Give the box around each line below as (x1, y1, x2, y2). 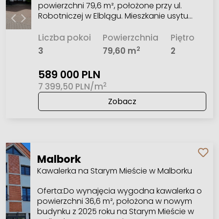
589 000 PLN (38, 67, 100, 82)
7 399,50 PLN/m (38, 81, 103, 93)
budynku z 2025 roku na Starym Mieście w (37, 206, 194, 218)
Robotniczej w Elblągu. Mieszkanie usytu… (38, 10, 193, 22)
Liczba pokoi (38, 32, 91, 44)
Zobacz (108, 96, 136, 108)
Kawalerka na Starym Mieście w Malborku (37, 165, 192, 177)
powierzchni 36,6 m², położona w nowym (37, 196, 192, 207)
